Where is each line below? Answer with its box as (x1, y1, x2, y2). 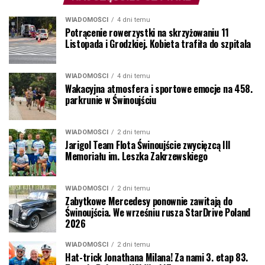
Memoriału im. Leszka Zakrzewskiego (65, 149, 208, 164)
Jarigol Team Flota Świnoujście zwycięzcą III (65, 138, 231, 153)
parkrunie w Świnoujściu (65, 93, 156, 108)
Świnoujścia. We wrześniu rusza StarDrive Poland (65, 205, 250, 220)
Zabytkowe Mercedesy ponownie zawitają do (65, 194, 232, 209)
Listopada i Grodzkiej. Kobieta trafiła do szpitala (65, 37, 251, 51)
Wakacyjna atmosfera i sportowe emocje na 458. (65, 82, 253, 96)
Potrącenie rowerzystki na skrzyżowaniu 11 (65, 25, 229, 40)
